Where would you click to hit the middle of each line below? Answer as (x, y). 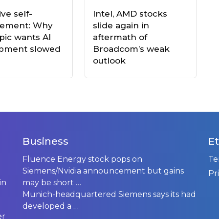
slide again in (121, 26)
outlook (109, 61)
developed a (48, 206)
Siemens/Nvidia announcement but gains (103, 171)
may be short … (52, 183)
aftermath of (120, 37)
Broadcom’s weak (131, 49)
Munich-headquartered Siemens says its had (109, 195)
